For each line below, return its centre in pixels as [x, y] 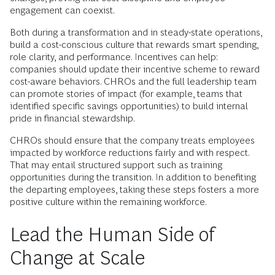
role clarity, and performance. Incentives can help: [114, 57]
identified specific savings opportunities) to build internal [129, 106]
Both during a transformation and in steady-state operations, [136, 33]
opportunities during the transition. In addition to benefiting [133, 177]
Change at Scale [77, 258]
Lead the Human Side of [112, 235]
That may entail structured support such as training [116, 165]
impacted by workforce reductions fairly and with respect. [130, 153]
